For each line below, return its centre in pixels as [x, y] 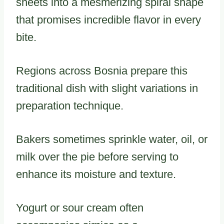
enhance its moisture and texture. [96, 174]
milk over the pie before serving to [97, 157]
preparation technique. [70, 106]
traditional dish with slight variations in [107, 88]
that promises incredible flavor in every [108, 20]
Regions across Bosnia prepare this [102, 71]
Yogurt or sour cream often [80, 208]
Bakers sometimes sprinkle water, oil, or [112, 139]
